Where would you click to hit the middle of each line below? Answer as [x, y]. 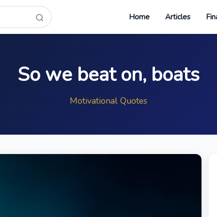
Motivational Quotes [108, 101]
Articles [178, 17]
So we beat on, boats [108, 75]
